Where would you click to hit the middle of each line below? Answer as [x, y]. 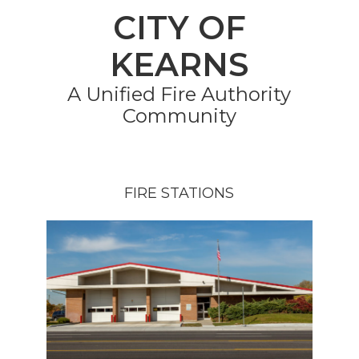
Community [179, 116]
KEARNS [179, 65]
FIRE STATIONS [179, 192]
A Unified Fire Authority [179, 94]
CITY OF [179, 28]
